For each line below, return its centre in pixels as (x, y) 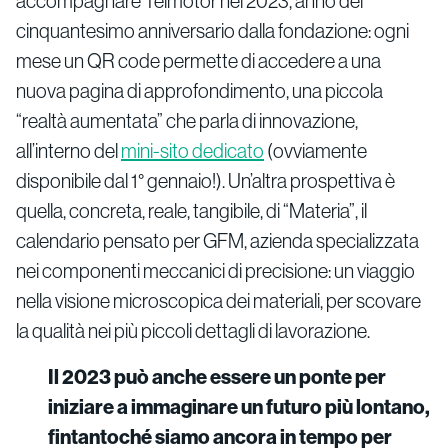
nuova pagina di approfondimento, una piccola (199, 91)
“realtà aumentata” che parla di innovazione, (187, 121)
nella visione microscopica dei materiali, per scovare (218, 301)
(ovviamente (315, 151)
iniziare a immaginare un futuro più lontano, (239, 407)
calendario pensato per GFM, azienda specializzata (217, 241)
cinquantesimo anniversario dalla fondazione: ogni (212, 31)
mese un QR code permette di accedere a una (198, 61)
